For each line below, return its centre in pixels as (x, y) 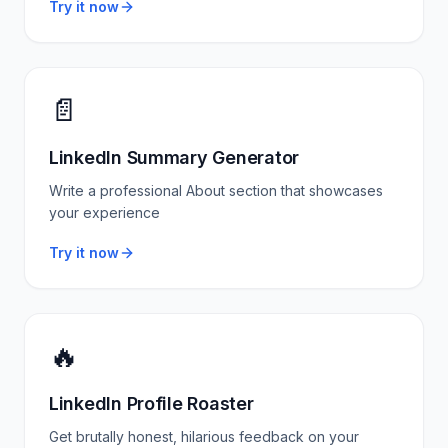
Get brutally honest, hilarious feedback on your (204, 436)
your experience (104, 212)
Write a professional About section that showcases (216, 190)
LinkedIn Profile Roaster (151, 403)
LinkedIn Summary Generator (174, 157)
